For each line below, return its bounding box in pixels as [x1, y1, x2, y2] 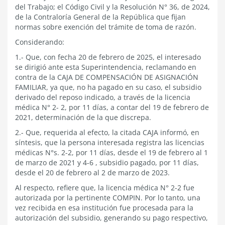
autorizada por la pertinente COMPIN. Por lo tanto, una [15, 193, 200, 202]
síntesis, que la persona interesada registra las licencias [15, 138, 204, 147]
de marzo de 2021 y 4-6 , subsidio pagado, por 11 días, [15, 158, 199, 167]
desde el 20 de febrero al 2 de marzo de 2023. [15, 168, 170, 177]
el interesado [157, 52, 201, 62]
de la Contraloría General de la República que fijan [15, 12, 186, 22]
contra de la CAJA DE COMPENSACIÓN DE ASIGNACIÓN [15, 72, 198, 82]
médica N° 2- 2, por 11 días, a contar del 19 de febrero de [15, 102, 209, 112]
